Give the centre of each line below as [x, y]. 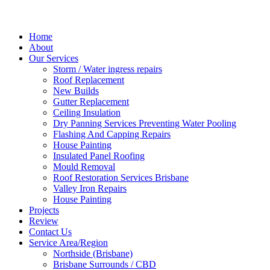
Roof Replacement [89, 80]
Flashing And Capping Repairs [112, 134]
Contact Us [50, 232]
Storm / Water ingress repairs [108, 69]
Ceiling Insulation [87, 112]
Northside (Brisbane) [93, 253]
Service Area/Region [68, 243]
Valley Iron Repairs [90, 188]
